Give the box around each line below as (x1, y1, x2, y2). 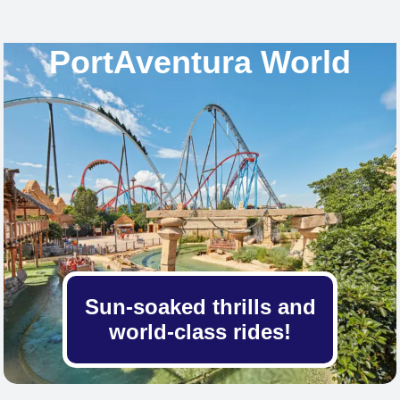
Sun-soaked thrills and (84, 295, 316, 320)
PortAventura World (49, 43, 351, 80)
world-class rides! (109, 320, 291, 345)
